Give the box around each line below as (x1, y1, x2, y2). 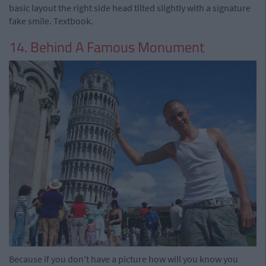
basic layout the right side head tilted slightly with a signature (9, 1, 251, 14)
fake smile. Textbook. (9, 14, 93, 27)
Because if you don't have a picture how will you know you (9, 252, 238, 265)
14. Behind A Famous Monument (9, 36, 204, 58)
